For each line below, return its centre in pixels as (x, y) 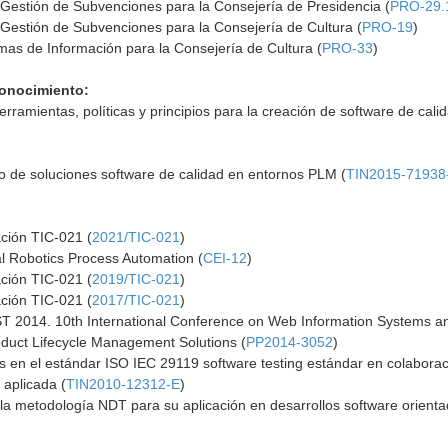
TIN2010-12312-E (123, 384)
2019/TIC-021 (136, 279)
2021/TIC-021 (136, 237)
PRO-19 (388, 27)
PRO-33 (348, 48)
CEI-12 (225, 258)
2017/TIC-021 (136, 300)
